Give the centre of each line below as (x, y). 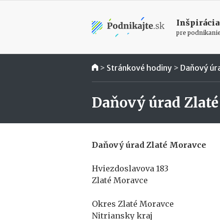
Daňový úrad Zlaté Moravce (149, 145)
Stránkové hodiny (139, 68)
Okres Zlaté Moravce (133, 204)
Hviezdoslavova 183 (130, 168)
